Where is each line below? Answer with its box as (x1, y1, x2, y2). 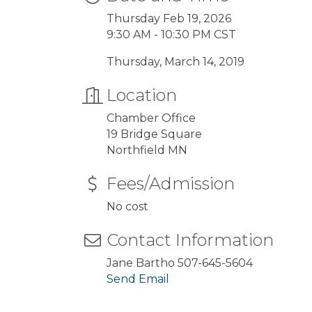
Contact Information (107, 229, 274, 250)
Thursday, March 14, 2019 (107, 54, 244, 68)
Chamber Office (107, 111, 198, 125)
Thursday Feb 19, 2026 (107, 11, 231, 25)
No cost (107, 199, 148, 213)
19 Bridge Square (107, 127, 202, 141)
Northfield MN (107, 143, 187, 157)
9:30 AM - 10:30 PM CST (107, 27, 236, 41)
